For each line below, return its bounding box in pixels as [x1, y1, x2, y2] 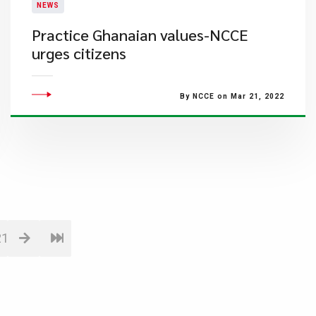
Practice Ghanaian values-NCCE [31, 25, 248, 44]
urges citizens [31, 43, 126, 63]
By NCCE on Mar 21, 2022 [179, 92, 284, 100]
